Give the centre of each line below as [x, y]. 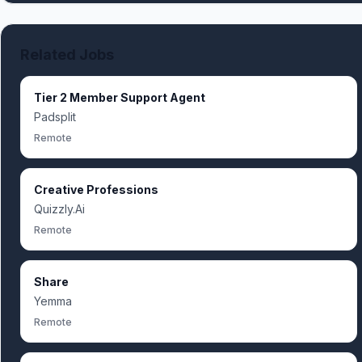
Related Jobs [67, 55]
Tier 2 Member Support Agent [120, 97]
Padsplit [55, 117]
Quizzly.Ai [59, 209]
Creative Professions [96, 189]
